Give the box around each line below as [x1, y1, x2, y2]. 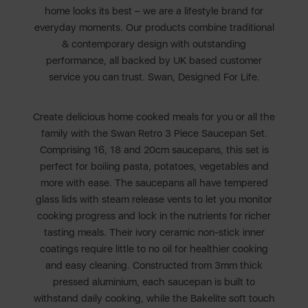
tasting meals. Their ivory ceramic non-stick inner [43, 226, 265, 239]
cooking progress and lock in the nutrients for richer [37, 210, 271, 223]
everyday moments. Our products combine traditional [34, 21, 274, 34]
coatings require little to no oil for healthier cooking [40, 243, 268, 256]
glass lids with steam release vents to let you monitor [36, 193, 272, 206]
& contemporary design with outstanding [62, 38, 246, 51]
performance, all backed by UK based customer [46, 54, 262, 67]
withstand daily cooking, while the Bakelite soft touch [33, 292, 275, 305]
